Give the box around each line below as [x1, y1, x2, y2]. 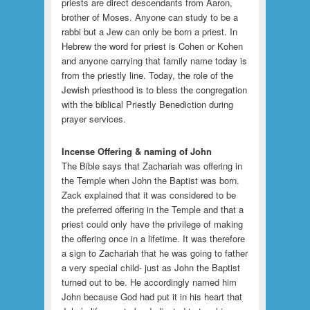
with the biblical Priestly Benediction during [61, 98, 233, 111]
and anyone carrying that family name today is [61, 54, 247, 68]
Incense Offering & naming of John [61, 145, 212, 158]
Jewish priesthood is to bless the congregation [61, 83, 247, 97]
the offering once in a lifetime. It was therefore [61, 232, 245, 246]
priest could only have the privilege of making [61, 217, 243, 231]
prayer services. [61, 112, 126, 126]
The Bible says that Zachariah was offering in [61, 159, 242, 173]
